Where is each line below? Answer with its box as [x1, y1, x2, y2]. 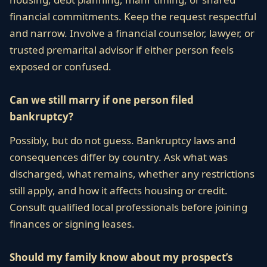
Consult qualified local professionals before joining [10, 200, 247, 214]
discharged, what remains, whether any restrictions [10, 167, 254, 181]
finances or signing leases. [10, 217, 135, 231]
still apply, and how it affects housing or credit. [10, 184, 228, 197]
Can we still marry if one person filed [10, 93, 194, 107]
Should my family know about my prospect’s [10, 250, 232, 264]
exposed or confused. [10, 60, 111, 73]
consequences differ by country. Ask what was [10, 150, 228, 164]
